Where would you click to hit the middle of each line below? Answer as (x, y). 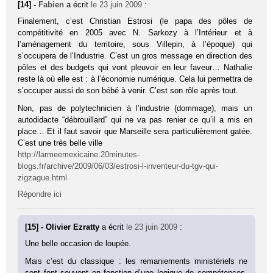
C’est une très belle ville (60, 143)
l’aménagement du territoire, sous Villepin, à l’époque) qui (135, 44)
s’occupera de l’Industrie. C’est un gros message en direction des (135, 55)
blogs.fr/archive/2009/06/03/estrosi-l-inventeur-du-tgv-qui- (118, 166)
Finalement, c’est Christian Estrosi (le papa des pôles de (135, 21)
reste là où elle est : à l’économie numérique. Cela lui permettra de (135, 79)
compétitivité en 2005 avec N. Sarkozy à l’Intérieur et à (135, 32)
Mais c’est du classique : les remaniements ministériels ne (136, 261)
